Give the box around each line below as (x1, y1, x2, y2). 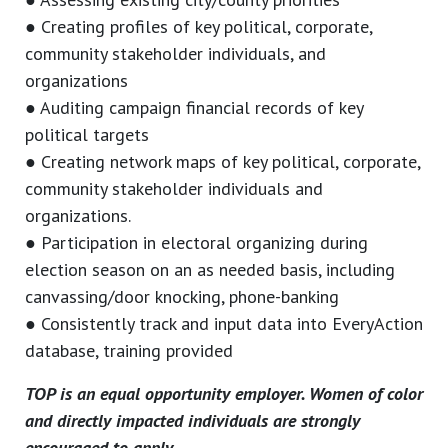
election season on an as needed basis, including (25, 258, 395, 282)
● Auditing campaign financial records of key (25, 96, 363, 120)
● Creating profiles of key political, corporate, (25, 15, 372, 39)
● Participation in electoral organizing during (25, 231, 368, 255)
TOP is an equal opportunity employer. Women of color (25, 382, 423, 406)
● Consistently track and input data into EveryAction (25, 312, 423, 336)
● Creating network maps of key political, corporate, (25, 150, 420, 174)
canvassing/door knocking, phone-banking (25, 285, 339, 309)
